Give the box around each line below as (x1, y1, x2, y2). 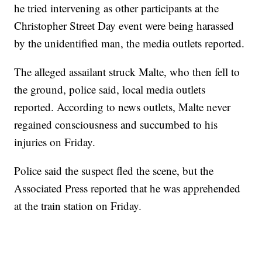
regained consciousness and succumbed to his (14, 117, 218, 132)
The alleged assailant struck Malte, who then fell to (14, 64, 240, 80)
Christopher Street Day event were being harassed (14, 18, 235, 33)
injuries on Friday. (14, 135, 96, 150)
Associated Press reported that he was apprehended (14, 181, 241, 196)
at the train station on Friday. (14, 198, 142, 213)
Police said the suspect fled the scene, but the (14, 163, 214, 178)
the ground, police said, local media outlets (14, 82, 206, 97)
